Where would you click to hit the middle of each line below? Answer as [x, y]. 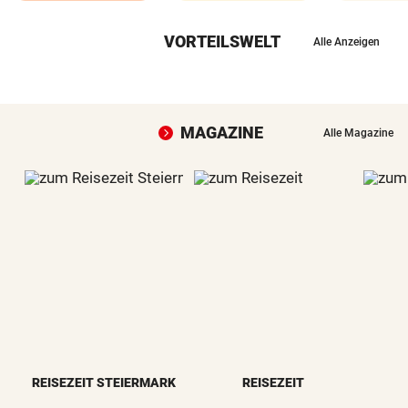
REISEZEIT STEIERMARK [104, 382]
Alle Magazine [358, 133]
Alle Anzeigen [347, 41]
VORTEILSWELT [222, 41]
